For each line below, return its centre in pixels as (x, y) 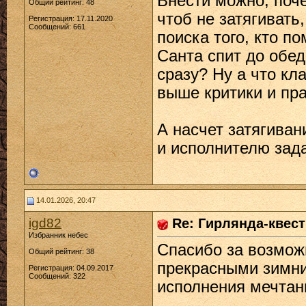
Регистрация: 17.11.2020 (71, 18)
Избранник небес (58, 235)
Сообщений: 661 (57, 27)
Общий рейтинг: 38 (61, 251)
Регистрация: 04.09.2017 (71, 268)
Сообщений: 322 (57, 276)
